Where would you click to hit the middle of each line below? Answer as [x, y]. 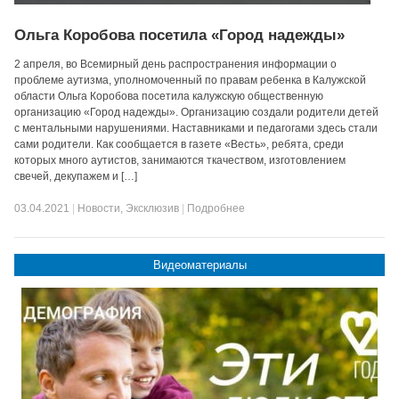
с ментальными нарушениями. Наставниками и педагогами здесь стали [196, 128]
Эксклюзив [153, 208]
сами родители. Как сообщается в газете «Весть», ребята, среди [179, 144]
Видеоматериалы [199, 265]
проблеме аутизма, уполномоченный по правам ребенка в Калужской [191, 80]
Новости [99, 208]
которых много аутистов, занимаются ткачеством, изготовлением [180, 160]
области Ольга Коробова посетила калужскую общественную [169, 96]
